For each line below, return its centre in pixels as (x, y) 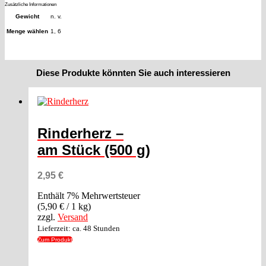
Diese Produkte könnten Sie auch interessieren (133, 72)
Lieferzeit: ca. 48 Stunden (79, 229)
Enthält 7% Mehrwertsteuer (89, 196)
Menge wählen (27, 31)
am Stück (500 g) (94, 150)
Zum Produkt (55, 240)
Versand (73, 217)
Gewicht (27, 17)
